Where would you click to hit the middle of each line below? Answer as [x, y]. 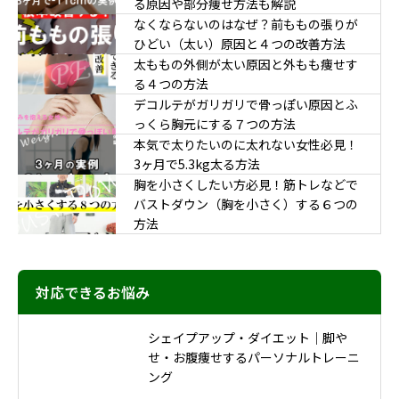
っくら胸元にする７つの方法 [215, 124]
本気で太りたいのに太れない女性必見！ [246, 145]
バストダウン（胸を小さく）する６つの [246, 204]
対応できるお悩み [93, 293]
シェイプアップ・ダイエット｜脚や [248, 338]
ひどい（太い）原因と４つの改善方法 [240, 44]
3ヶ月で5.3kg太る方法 [197, 164]
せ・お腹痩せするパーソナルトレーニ [254, 358]
